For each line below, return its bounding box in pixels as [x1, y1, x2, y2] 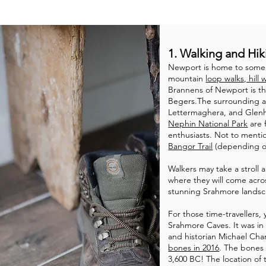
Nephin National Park [168, 118, 248, 129]
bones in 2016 [168, 242, 220, 253]
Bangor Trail [168, 141, 213, 151]
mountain [168, 73, 206, 84]
